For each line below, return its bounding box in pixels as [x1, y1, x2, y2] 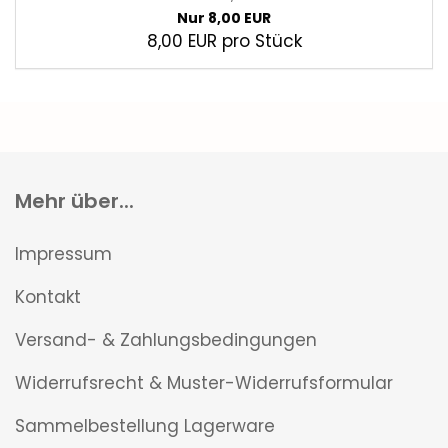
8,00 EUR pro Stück [146, 29, 302, 53]
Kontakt [15, 285, 81, 309]
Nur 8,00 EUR [177, 8, 271, 28]
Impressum [15, 242, 112, 266]
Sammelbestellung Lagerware [15, 414, 275, 438]
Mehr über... [15, 187, 134, 215]
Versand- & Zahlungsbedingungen [15, 328, 317, 352]
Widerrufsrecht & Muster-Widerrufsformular [15, 371, 393, 395]
